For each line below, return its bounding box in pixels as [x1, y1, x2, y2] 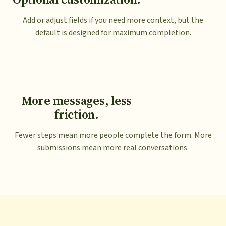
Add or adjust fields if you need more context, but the [23, 15, 203, 26]
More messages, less [21, 92, 132, 109]
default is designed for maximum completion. [35, 27, 191, 39]
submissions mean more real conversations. [37, 142, 189, 154]
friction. [54, 106, 99, 123]
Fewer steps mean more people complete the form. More [14, 130, 212, 141]
